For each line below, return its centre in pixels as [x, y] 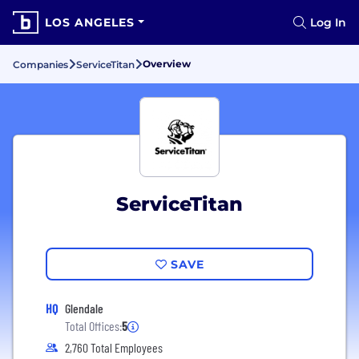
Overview [167, 64]
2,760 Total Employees [114, 347]
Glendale [84, 308]
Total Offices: [93, 326]
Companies [40, 65]
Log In [328, 22]
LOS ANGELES [90, 22]
